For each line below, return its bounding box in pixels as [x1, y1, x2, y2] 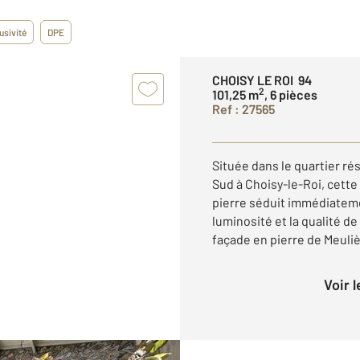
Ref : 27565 [212, 101, 275, 117]
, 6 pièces [264, 87, 317, 102]
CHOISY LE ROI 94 [212, 72, 312, 88]
